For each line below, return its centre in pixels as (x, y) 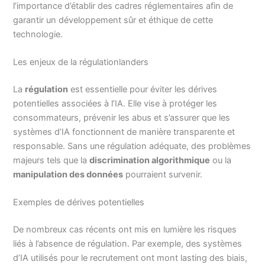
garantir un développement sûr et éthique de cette (113, 20)
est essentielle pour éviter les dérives (143, 90)
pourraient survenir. (163, 175)
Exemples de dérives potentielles (79, 203)
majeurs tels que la (51, 161)
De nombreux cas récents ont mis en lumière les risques (125, 230)
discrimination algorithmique (150, 161)
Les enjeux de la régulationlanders (81, 62)
